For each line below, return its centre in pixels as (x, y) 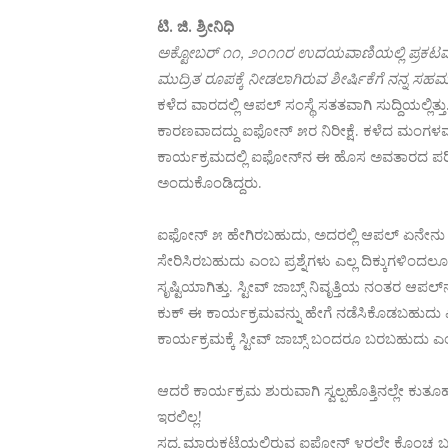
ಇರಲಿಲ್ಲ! (179, 416)
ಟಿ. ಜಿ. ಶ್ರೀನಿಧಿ (195, 26)
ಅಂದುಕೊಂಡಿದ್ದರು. (209, 182)
